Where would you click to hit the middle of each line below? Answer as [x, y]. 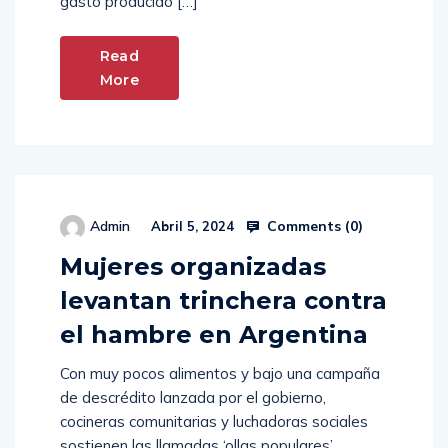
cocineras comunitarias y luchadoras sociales [214, 422]
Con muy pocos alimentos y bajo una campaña [220, 374]
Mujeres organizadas [193, 267]
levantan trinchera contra [223, 301]
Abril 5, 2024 [190, 226]
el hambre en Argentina [214, 335]
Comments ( [306, 225]
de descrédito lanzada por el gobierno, [193, 398]
